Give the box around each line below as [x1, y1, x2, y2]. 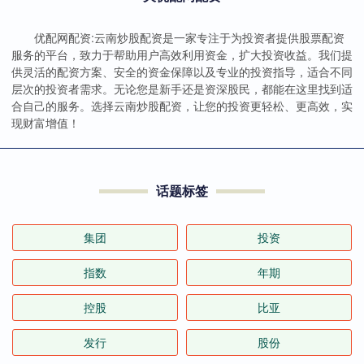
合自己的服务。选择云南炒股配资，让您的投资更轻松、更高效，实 [11, 97, 353, 115]
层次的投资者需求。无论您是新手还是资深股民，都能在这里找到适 [11, 80, 353, 97]
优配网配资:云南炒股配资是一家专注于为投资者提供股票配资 [34, 29, 344, 46]
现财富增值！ [11, 115, 80, 132]
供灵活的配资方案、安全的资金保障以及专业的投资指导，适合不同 [11, 63, 353, 80]
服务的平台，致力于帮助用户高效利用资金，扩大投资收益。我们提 [11, 46, 353, 63]
